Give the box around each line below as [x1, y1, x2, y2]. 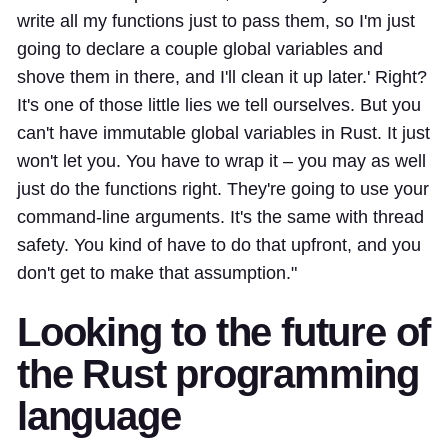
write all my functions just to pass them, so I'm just [17, 10, 415, 31]
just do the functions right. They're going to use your [17, 178, 429, 199]
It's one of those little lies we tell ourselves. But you [17, 94, 421, 115]
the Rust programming [17, 351, 419, 396]
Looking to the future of [17, 309, 431, 354]
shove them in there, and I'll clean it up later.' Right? [17, 66, 427, 87]
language [17, 393, 181, 438]
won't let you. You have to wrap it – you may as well [17, 150, 426, 171]
